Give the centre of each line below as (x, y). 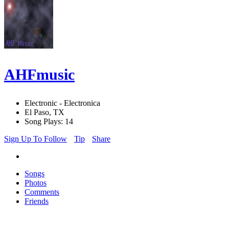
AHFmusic (39, 75)
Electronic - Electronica (62, 103)
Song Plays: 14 (49, 122)
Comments (42, 192)
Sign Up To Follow (36, 139)
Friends (37, 201)
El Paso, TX (44, 112)
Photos (36, 183)
